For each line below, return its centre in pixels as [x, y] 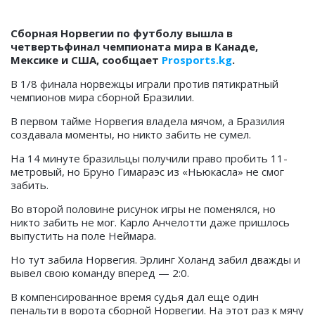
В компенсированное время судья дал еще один [135, 297]
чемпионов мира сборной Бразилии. [102, 97]
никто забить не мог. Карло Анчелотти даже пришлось [150, 223]
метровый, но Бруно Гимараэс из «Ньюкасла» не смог [147, 172]
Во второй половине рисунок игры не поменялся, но [143, 209]
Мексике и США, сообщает [86, 60]
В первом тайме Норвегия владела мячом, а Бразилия [148, 121]
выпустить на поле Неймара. [83, 236]
